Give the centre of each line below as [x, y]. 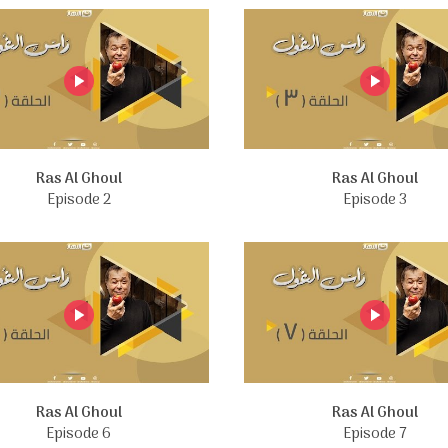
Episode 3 [374, 200]
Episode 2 [78, 200]
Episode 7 [374, 433]
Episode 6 [78, 433]
